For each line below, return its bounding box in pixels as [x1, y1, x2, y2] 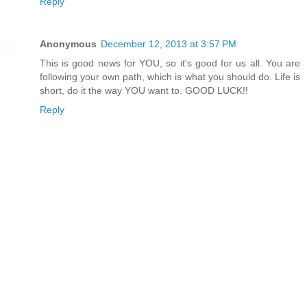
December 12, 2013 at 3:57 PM [101, 38, 236, 50]
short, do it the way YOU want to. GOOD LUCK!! [40, 85, 248, 97]
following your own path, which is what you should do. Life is [40, 71, 300, 83]
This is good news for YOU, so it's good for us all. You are [40, 58, 300, 69]
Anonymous [40, 38, 97, 50]
